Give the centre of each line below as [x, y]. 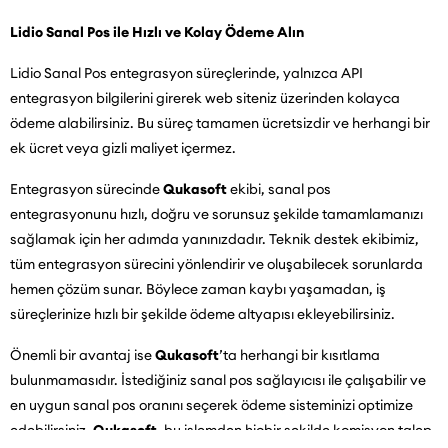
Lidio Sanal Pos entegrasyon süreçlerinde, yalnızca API [186, 73]
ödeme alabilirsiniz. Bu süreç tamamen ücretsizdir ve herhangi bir [220, 123]
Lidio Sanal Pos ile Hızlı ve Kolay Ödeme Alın [157, 32]
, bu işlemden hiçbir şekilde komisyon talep [294, 430]
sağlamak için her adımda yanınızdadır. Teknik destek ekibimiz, [214, 239]
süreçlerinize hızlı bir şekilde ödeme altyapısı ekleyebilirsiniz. [202, 314]
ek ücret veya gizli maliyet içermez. [123, 148]
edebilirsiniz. [51, 430]
